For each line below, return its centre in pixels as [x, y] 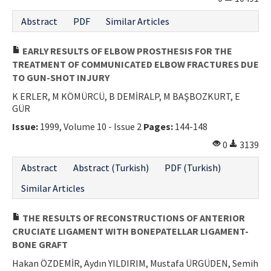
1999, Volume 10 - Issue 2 [91, 126]
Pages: [158, 126]
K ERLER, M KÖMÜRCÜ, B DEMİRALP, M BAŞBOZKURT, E [126, 96]
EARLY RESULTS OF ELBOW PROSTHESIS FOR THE [126, 51]
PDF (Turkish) [193, 167]
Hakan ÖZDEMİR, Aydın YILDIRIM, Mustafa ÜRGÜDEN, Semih [135, 263]
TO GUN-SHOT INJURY [61, 77]
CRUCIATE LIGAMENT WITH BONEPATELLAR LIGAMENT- [130, 231]
